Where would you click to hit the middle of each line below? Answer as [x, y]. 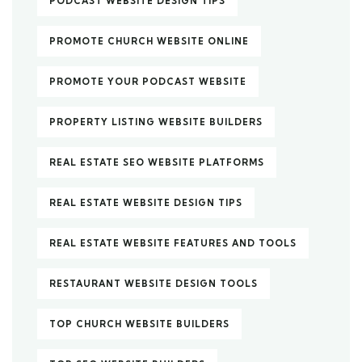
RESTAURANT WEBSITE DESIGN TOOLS [154, 284]
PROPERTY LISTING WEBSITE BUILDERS [156, 122]
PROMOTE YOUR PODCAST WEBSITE [148, 82]
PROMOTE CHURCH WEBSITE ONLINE [149, 42]
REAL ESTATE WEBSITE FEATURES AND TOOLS [173, 244]
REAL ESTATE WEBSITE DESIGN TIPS [146, 203]
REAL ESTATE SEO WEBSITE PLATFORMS [157, 163]
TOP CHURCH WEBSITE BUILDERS [139, 324]
